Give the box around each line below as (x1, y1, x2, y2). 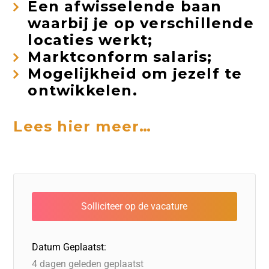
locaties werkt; (28, 31, 153, 49)
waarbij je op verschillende (28, 14, 254, 32)
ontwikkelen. (28, 82, 138, 99)
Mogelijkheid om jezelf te (28, 65, 243, 82)
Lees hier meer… (13, 118, 152, 135)
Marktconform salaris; (28, 48, 213, 65)
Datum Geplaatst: (32, 241, 107, 253)
